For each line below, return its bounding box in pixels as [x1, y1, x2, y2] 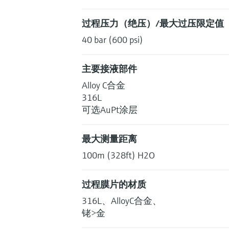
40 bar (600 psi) [82, 33, 143, 45]
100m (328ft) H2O [82, 149, 155, 161]
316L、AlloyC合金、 [82, 194, 162, 207]
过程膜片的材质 [82, 178, 146, 190]
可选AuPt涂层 [82, 103, 138, 116]
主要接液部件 [82, 62, 137, 75]
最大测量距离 [82, 132, 137, 145]
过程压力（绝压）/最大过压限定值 [82, 17, 224, 29]
